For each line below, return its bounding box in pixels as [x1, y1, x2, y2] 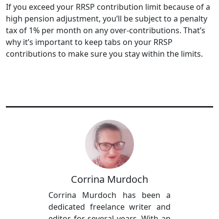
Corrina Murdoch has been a [48, 189, 171, 200]
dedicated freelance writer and [48, 201, 171, 212]
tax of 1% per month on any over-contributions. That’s [6, 24, 205, 36]
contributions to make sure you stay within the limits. [6, 48, 203, 59]
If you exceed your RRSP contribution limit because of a [6, 1, 210, 12]
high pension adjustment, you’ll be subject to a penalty [6, 13, 207, 24]
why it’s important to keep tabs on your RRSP [6, 36, 173, 47]
